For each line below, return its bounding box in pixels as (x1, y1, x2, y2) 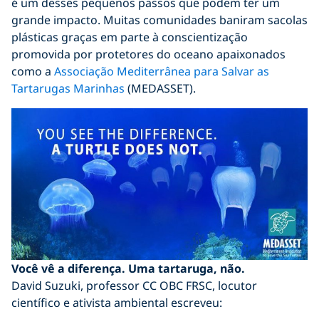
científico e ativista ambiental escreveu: (11, 294, 222, 310)
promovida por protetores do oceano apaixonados (11, 46, 286, 62)
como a (11, 63, 54, 79)
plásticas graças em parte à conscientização (11, 28, 248, 45)
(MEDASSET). (125, 80, 196, 96)
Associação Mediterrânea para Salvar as (54, 63, 269, 79)
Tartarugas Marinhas (11, 80, 125, 96)
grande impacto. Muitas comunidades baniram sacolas (11, 11, 308, 28)
